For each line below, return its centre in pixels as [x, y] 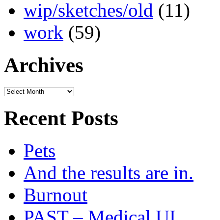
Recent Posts [61, 118]
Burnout [55, 195]
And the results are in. [109, 173]
